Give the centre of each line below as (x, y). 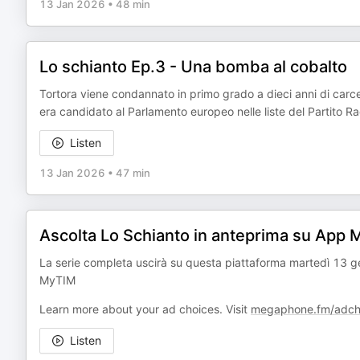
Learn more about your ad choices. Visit (145, 309)
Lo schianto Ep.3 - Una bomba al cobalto (193, 67)
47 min (133, 173)
